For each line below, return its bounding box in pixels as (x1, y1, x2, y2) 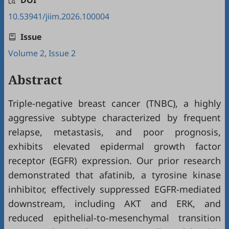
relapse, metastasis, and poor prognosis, (8, 126, 221, 138)
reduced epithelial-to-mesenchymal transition (8, 212, 221, 224)
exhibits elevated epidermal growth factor (8, 140, 221, 152)
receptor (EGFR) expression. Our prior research (8, 154, 221, 167)
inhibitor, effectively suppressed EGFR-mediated (8, 183, 221, 195)
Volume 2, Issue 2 (8, 48, 76, 59)
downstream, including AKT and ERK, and (8, 197, 221, 210)
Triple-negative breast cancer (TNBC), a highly (8, 97, 221, 109)
